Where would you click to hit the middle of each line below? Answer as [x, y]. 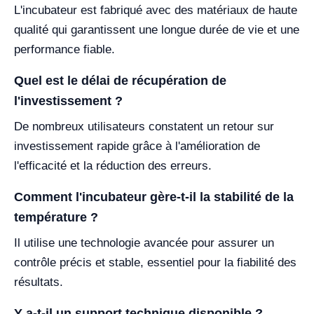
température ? [56, 217]
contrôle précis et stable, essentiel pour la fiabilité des [155, 262]
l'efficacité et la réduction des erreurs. [113, 166]
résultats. [39, 282]
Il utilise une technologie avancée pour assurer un [144, 243]
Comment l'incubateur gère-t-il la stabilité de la [154, 197]
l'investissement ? [68, 101]
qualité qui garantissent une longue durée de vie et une [157, 30]
